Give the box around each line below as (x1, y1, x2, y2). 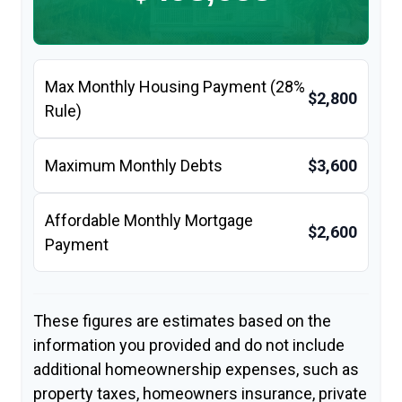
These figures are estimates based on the (33, 310, 331, 330)
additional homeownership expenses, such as (33, 359, 359, 379)
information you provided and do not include (33, 335, 345, 354)
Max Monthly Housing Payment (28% (45, 76, 305, 96)
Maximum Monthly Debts (45, 155, 223, 175)
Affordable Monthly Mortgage (45, 210, 253, 230)
